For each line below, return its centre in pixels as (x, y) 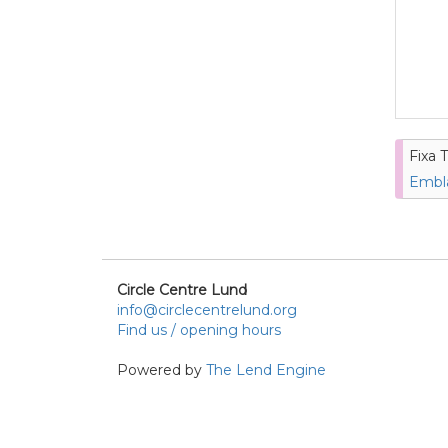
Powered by (161, 369)
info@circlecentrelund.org (207, 309)
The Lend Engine (266, 369)
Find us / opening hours (199, 329)
